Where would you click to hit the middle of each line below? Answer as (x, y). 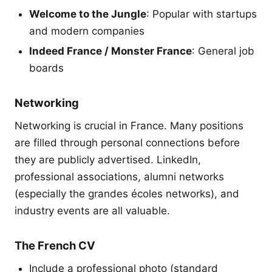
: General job (223, 51)
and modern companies (87, 31)
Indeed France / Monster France (110, 51)
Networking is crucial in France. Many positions (129, 126)
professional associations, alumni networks (119, 177)
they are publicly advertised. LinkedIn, (108, 160)
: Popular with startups (202, 14)
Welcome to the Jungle (88, 14)
